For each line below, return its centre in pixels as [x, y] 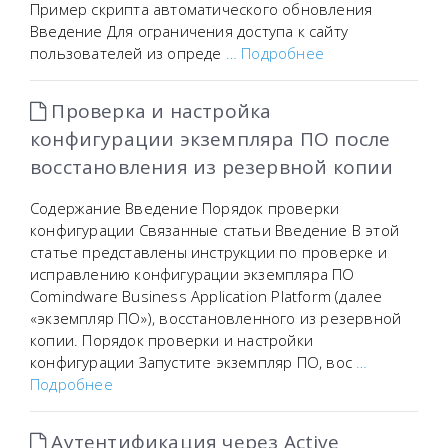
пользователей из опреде [128, 53]
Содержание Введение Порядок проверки [185, 208]
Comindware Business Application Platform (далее [206, 296]
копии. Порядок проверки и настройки [171, 340]
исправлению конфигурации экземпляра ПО [192, 274]
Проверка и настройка [159, 111]
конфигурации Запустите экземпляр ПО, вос [193, 362]
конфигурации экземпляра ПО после [210, 139]
